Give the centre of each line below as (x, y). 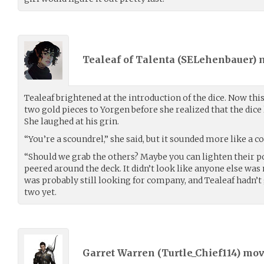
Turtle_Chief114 (199, 253)
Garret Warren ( (122, 253)
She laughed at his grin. (72, 121)
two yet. (40, 192)
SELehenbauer (217, 60)
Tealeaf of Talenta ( (132, 60)
